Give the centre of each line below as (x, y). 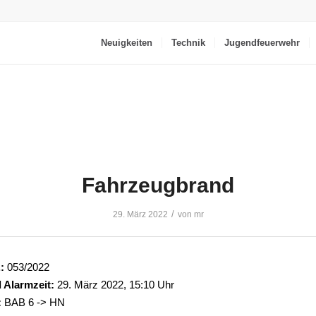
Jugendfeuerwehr (262, 43)
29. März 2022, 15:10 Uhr (114, 285)
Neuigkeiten (127, 43)
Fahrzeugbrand (158, 185)
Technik (189, 43)
